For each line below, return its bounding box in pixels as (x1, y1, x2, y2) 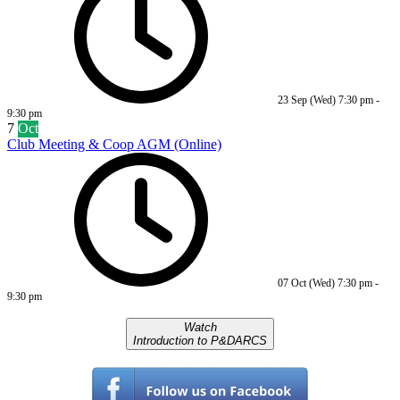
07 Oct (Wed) (278, 277, 335, 290)
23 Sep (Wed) (278, 94, 336, 107)
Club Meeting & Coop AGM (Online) (7, 137, 221, 153)
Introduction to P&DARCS (133, 334, 267, 348)
